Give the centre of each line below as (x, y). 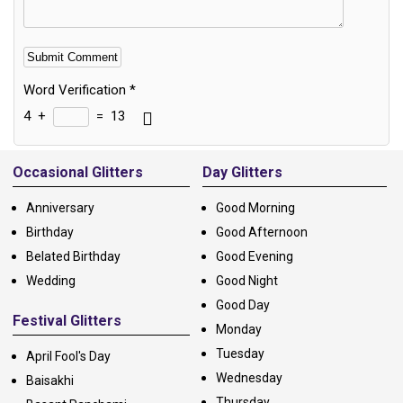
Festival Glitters (67, 320)
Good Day (242, 304)
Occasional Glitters (78, 172)
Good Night (246, 280)
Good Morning (255, 207)
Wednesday (249, 377)
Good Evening (254, 256)
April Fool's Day (68, 356)
